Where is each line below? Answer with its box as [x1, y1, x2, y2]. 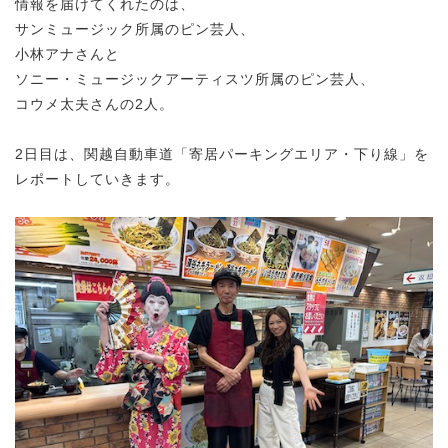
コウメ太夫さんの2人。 [15, 95, 174, 112]
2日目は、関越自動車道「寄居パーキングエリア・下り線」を [15, 145, 429, 162]
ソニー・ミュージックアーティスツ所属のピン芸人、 [15, 70, 375, 87]
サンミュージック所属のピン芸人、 [15, 20, 255, 37]
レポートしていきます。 [15, 170, 180, 187]
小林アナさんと [15, 45, 120, 62]
